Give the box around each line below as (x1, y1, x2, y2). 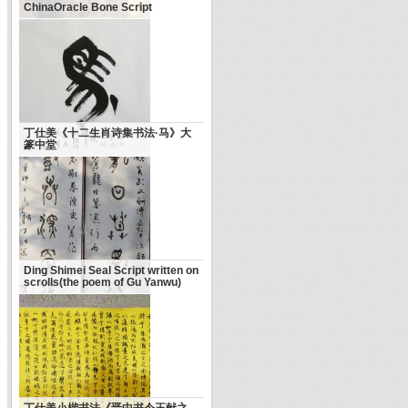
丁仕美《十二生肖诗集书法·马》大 (24, 127, 191, 140)
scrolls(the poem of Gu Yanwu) (24, 276, 181, 290)
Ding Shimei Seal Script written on (24, 264, 199, 278)
